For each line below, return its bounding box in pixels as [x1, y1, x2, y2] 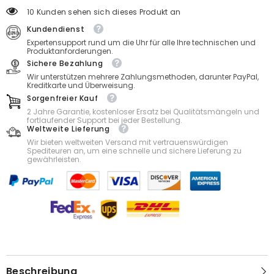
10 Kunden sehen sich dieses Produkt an [27, 6, 181, 17]
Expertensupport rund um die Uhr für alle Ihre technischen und [27, 37, 256, 48]
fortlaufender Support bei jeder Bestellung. [27, 114, 182, 125]
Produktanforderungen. [27, 45, 113, 56]
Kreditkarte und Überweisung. [27, 80, 135, 91]
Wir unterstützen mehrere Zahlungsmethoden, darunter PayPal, [27, 71, 259, 82]
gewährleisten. [27, 154, 81, 165]
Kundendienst [27, 23, 85, 34]
